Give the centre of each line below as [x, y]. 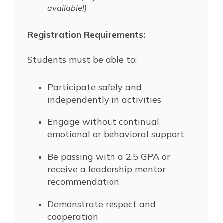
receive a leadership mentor [107, 169]
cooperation [73, 216]
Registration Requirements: [86, 34]
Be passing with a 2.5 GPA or [109, 156]
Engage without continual [103, 121]
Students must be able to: [82, 59]
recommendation [83, 181]
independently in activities [104, 99]
